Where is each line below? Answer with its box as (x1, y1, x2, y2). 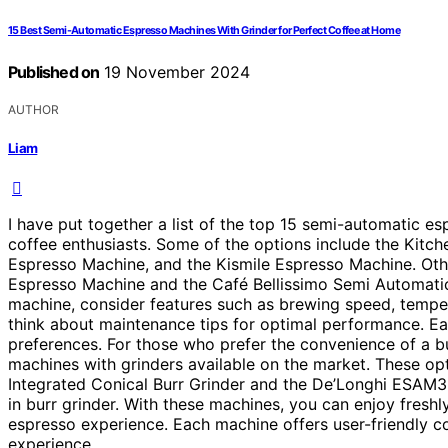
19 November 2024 (99, 62, 251, 83)
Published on (8, 62, 100, 83)
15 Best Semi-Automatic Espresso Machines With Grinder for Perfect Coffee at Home (8, 24, 401, 38)
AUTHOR (8, 102, 59, 118)
